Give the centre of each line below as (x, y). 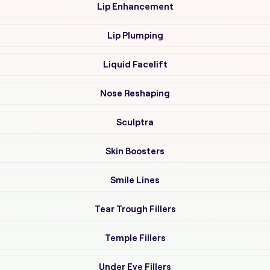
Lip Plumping (135, 35)
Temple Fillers (135, 238)
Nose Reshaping (135, 93)
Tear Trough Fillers (135, 209)
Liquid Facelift (135, 64)
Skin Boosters (135, 151)
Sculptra (135, 122)
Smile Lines (135, 180)
